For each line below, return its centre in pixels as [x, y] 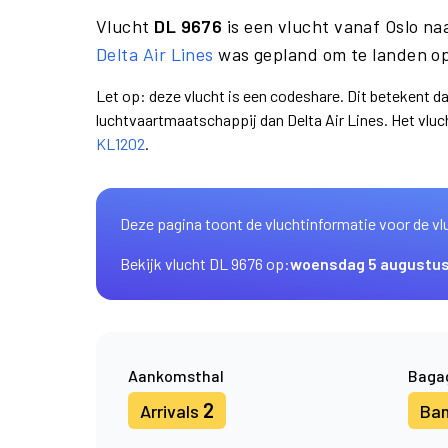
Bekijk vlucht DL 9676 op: [205, 263]
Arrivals [171, 411]
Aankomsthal [176, 375]
